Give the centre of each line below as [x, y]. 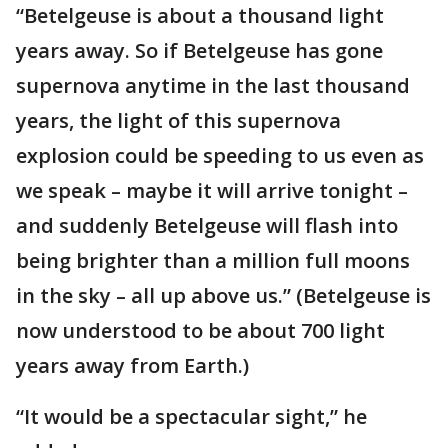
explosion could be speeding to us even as [220, 155]
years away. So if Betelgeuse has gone [199, 50]
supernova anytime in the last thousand [213, 85]
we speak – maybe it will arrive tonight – [212, 190]
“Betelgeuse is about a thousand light [200, 15]
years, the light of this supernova [178, 120]
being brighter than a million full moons [213, 260]
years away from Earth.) [132, 365]
